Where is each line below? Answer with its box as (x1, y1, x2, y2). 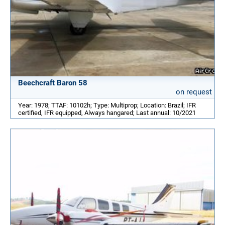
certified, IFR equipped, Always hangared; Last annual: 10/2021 (18, 109, 196, 117)
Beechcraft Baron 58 (18, 78, 87, 88)
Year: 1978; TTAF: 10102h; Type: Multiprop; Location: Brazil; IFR (18, 101, 196, 109)
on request (176, 87, 212, 97)
